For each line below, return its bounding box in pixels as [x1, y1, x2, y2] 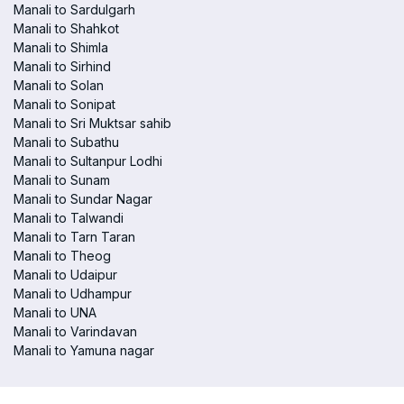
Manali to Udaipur [14, 267, 117, 282]
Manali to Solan [14, 78, 104, 93]
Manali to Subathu [14, 134, 119, 150]
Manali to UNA [14, 305, 96, 320]
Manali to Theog [14, 248, 111, 263]
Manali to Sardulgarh [14, 2, 135, 17]
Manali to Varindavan [14, 324, 137, 339]
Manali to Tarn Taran [14, 229, 135, 244]
